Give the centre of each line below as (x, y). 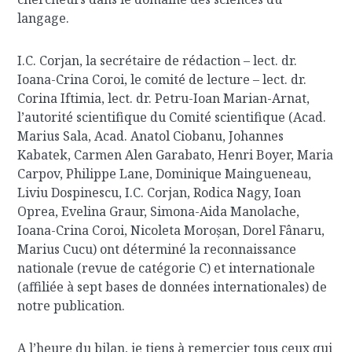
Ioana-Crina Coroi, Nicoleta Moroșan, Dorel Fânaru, (171, 230)
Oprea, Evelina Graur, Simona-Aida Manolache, (159, 211)
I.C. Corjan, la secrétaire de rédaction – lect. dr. (158, 60)
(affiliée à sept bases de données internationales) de (172, 287)
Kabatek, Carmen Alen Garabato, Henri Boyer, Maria (176, 155)
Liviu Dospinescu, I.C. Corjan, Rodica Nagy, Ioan (159, 192)
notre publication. (71, 306)
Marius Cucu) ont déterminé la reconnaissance (157, 249)
